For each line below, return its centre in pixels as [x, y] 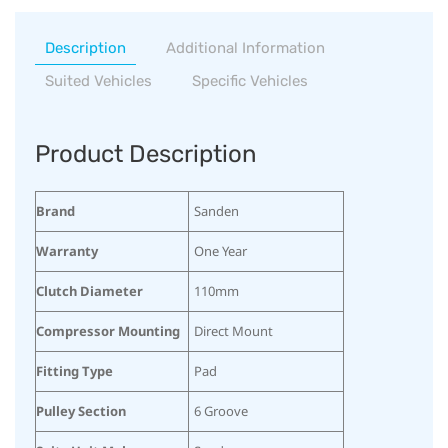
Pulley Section [81, 410]
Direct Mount [233, 330]
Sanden [216, 210]
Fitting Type [74, 370]
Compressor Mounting [108, 330]
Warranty [67, 250]
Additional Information [245, 47]
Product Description [146, 153]
